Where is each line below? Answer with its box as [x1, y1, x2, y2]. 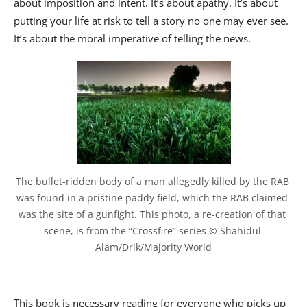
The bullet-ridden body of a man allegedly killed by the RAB [15, 175, 289, 188]
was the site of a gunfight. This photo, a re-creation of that [19, 208, 286, 221]
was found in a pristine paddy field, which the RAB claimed [16, 191, 288, 205]
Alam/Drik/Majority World [95, 241, 212, 254]
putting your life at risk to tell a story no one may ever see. [14, 14, 288, 28]
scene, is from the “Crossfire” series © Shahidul [43, 224, 261, 238]
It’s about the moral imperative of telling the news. [14, 32, 251, 46]
